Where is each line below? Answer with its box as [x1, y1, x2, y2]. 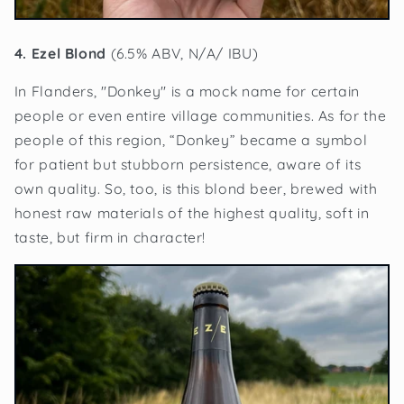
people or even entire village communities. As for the [14, 106, 387, 125]
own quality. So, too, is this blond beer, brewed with [14, 179, 378, 198]
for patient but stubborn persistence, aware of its [14, 155, 362, 174]
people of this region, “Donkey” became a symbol [14, 131, 368, 150]
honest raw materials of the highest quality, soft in [14, 204, 370, 223]
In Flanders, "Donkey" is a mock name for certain [14, 82, 360, 101]
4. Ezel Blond [14, 43, 111, 62]
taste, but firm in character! [14, 228, 207, 247]
